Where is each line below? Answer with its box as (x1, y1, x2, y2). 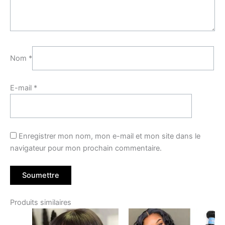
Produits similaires (10, 198, 71, 207)
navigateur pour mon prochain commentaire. (10, 143, 162, 153)
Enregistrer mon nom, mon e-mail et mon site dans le (19, 131, 200, 141)
